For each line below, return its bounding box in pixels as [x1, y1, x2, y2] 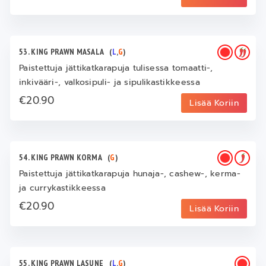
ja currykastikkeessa [19, 182, 106, 195]
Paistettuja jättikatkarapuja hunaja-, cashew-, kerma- [19, 167, 240, 180]
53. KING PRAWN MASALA [19, 46, 110, 58]
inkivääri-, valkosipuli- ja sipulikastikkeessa [19, 76, 200, 89]
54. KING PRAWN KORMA [19, 152, 107, 163]
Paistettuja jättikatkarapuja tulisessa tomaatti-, [19, 62, 213, 75]
